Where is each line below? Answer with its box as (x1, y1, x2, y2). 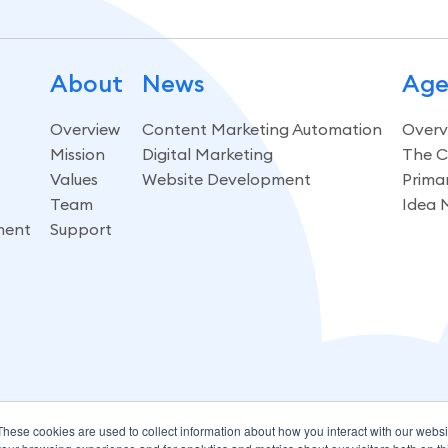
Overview (50, 118, 121, 139)
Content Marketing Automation (142, 118, 383, 139)
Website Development (142, 168, 312, 189)
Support (50, 218, 113, 239)
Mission (50, 143, 106, 164)
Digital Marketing (142, 143, 274, 164)
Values (50, 168, 99, 189)
